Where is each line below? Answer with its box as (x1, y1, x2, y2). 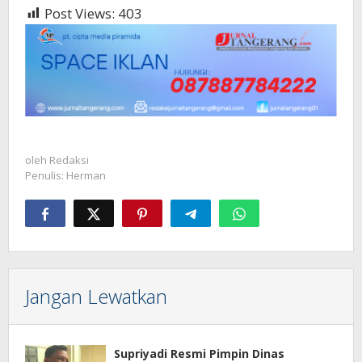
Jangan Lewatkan (25, 283, 167, 310)
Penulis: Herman (25, 168, 106, 183)
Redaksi (49, 153, 89, 168)
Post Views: (44, 3, 115, 23)
